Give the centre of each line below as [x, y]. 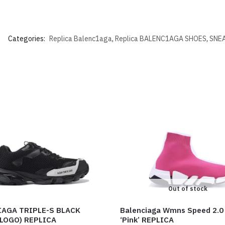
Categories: [27, 38]
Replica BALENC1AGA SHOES [161, 38]
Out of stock [188, 188]
